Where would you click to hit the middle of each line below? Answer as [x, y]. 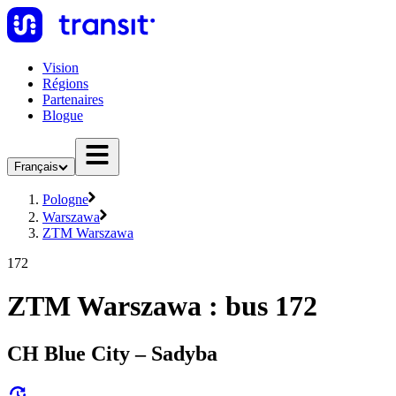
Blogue [63, 115]
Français [36, 167]
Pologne [65, 199]
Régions [65, 84]
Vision [61, 68]
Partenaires [73, 99]
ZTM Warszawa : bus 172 [162, 306]
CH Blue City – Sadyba [112, 353]
